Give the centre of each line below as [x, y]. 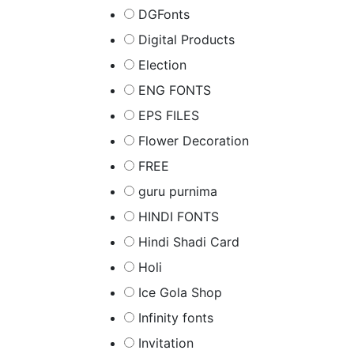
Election [162, 65]
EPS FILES [169, 115]
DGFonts [164, 14]
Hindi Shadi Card [189, 242]
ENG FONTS [175, 90]
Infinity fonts [176, 318]
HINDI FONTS [179, 217]
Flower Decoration [194, 141]
